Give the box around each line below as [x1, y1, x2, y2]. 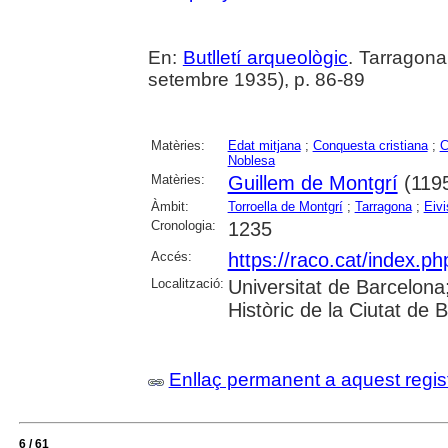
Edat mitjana [227, 138, 301, 154]
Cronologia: [150, 218, 216, 234]
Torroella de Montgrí [227, 199, 343, 215]
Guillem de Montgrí [227, 172, 398, 195]
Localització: [150, 276, 224, 292]
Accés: [150, 249, 192, 265]
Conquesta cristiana [312, 138, 428, 154]
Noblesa [227, 153, 275, 169]
